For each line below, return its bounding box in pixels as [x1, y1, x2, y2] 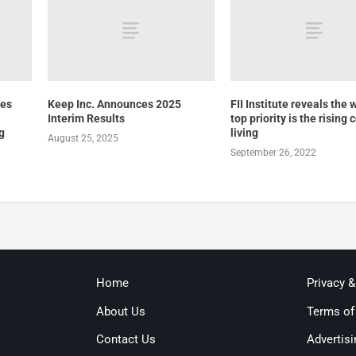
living [230, 126, 259, 139]
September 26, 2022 [230, 146, 317, 158]
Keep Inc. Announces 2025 [47, 97, 181, 110]
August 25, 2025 [47, 132, 118, 144]
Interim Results [47, 111, 125, 125]
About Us [95, 304, 145, 319]
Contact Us [95, 332, 156, 347]
